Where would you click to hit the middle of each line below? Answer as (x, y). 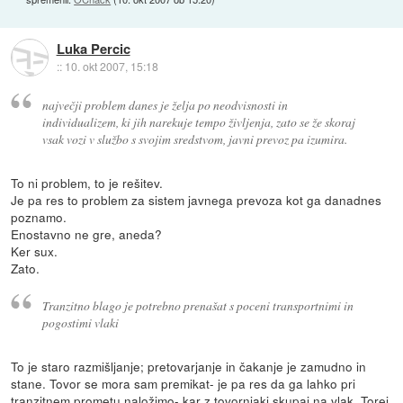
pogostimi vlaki (80, 322)
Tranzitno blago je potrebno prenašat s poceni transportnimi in (197, 305)
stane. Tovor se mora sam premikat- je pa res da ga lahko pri (184, 383)
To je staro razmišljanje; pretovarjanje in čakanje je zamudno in (189, 366)
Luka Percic (93, 48)
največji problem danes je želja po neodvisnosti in (165, 105)
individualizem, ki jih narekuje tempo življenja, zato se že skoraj (198, 122)
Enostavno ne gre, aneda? (87, 233)
